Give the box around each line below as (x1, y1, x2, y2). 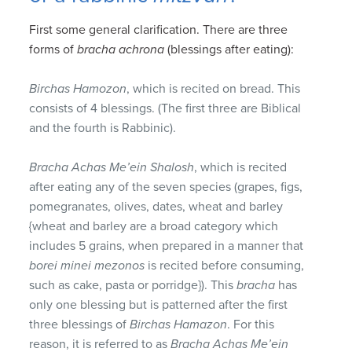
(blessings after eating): (164, 41, 295, 57)
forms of (29, 41, 78, 57)
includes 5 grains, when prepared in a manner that (29, 237, 304, 254)
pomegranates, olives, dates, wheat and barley (29, 198, 284, 214)
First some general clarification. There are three (29, 21, 288, 38)
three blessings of (29, 316, 130, 332)
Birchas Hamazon (130, 316, 228, 332)
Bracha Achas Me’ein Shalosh (29, 159, 195, 175)
